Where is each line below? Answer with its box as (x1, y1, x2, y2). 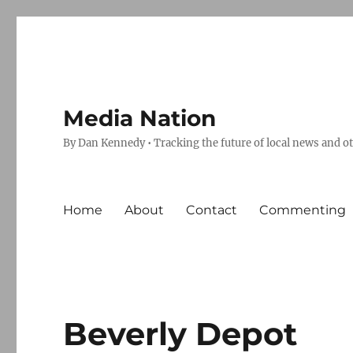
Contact (186, 202, 238, 217)
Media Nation (63, 105, 217, 132)
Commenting (259, 202, 347, 217)
